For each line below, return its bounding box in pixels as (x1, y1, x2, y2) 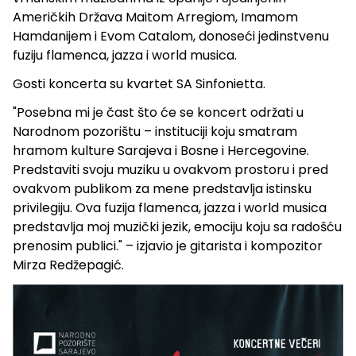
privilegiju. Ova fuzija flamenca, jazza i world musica (13, 198, 327, 217)
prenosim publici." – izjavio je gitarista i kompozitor (13, 236, 323, 255)
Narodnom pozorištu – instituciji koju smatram (13, 122, 297, 141)
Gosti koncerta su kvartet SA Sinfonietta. (13, 74, 265, 93)
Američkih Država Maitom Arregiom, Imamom (13, 7, 298, 26)
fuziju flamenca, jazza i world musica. (13, 45, 237, 64)
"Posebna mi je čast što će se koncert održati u (13, 103, 304, 122)
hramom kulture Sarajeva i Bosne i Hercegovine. (13, 141, 309, 160)
